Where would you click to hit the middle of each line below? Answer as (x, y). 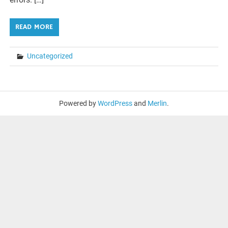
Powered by (78, 103)
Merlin (157, 103)
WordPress (115, 103)
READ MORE (34, 27)
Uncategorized (50, 56)
